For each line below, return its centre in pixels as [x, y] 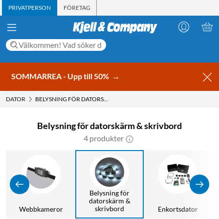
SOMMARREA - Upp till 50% [61, 76]
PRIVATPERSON [30, 8]
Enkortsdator [178, 209]
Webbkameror [41, 209]
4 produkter [104, 138]
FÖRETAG [77, 8]
